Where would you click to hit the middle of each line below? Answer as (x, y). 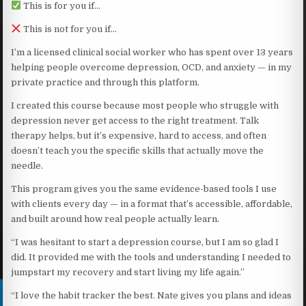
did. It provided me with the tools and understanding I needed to (151, 257)
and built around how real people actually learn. (115, 219)
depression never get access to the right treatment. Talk (135, 120)
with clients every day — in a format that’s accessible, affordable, (152, 204)
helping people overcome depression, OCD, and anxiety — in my (152, 67)
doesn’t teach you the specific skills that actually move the (138, 150)
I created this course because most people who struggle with (145, 105)
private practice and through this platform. (106, 82)
